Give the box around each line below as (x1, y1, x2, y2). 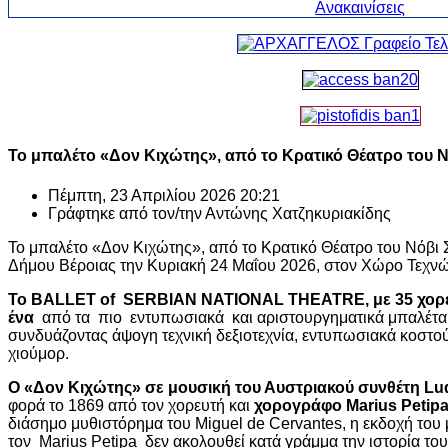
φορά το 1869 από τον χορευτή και (8, 396, 254, 414)
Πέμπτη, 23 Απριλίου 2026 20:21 (48, 186, 280, 204)
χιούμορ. (8, 344, 69, 362)
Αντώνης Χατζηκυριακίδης (205, 204, 391, 222)
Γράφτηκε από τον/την (48, 204, 205, 222)
